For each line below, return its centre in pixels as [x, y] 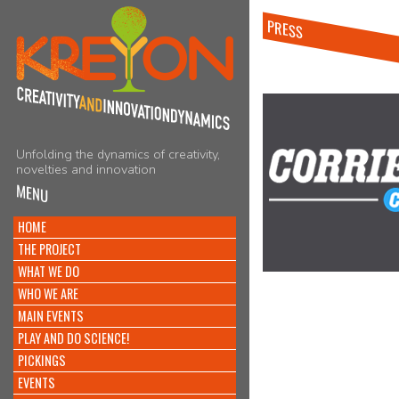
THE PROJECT [49, 249]
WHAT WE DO [49, 271]
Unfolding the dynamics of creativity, [118, 155]
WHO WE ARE [48, 293]
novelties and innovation [86, 170]
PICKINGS [42, 360]
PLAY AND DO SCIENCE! [73, 338]
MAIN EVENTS [51, 316]
